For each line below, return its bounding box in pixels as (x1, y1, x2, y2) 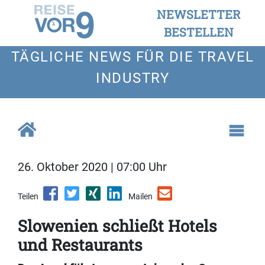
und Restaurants (18, 234, 143, 256)
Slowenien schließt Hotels (18, 215, 217, 237)
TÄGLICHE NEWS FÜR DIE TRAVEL (11, 49, 254, 65)
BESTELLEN (164, 24, 234, 40)
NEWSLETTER (157, 7, 241, 22)
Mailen (128, 192, 153, 202)
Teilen (18, 192, 38, 202)
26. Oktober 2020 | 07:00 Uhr (18, 160, 167, 174)
